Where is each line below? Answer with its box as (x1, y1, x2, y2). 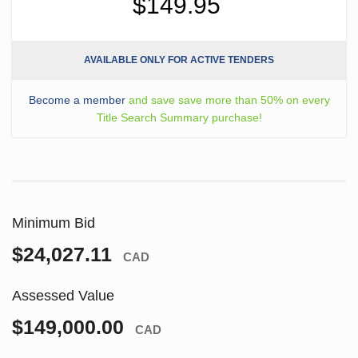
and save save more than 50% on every (125, 93, 330, 106)
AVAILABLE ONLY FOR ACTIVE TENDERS (84, 54, 274, 66)
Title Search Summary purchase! (96, 110, 262, 124)
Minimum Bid (12, 214, 95, 231)
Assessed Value (12, 287, 114, 304)
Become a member (28, 93, 125, 106)
